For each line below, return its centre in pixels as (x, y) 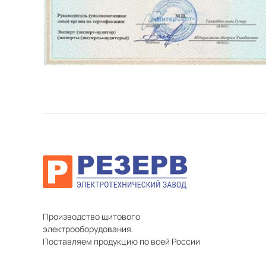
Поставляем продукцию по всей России (121, 241)
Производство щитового (91, 216)
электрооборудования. (88, 229)
